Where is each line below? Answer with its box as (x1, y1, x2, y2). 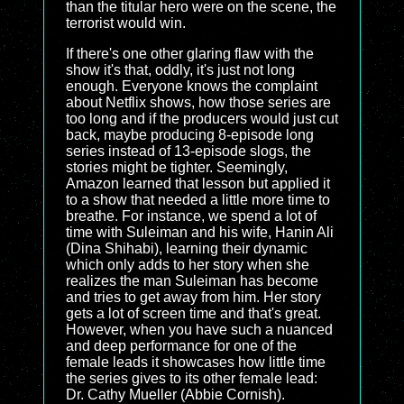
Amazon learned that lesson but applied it (66, 176, 330, 191)
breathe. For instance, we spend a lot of (66, 208, 317, 224)
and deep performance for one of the (66, 338, 297, 353)
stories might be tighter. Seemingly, (66, 160, 288, 175)
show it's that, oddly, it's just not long (66, 62, 295, 78)
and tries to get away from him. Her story (66, 289, 321, 305)
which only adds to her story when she (66, 257, 309, 272)
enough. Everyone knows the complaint (66, 78, 317, 94)
